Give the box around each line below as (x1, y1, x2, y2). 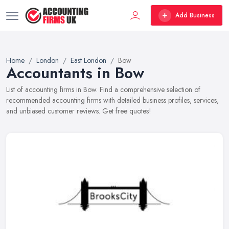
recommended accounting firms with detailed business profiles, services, (6, 95, 219, 105)
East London (71, 55, 106, 65)
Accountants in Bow (6, 62, 144, 84)
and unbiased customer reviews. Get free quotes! (6, 106, 151, 116)
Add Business (175, 11, 215, 20)
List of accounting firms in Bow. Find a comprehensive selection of (6, 84, 200, 95)
